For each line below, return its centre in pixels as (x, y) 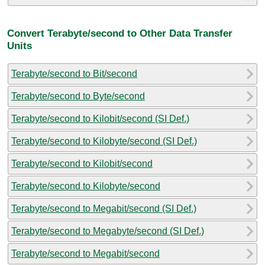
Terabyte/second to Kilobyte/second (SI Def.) (104, 141)
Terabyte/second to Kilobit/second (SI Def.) (100, 118)
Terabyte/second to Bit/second (74, 73)
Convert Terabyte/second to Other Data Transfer (120, 33)
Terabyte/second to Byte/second (78, 96)
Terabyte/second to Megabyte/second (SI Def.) (108, 231)
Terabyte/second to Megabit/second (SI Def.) (104, 208)
